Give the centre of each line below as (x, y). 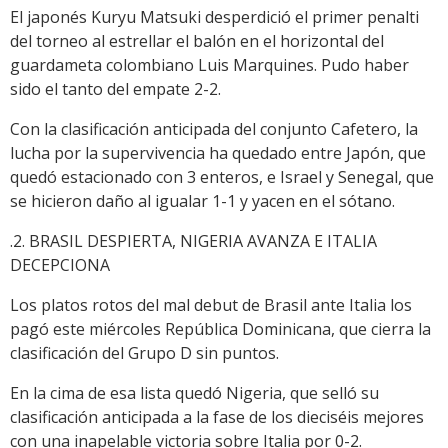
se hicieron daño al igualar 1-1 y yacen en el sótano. (202, 201)
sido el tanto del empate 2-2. (115, 89)
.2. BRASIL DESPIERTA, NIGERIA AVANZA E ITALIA (193, 241)
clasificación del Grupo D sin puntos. (144, 353)
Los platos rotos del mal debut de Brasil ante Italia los (211, 305)
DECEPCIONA (60, 265)
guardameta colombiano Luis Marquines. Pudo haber (209, 65)
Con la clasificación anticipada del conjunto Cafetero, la (214, 129)
